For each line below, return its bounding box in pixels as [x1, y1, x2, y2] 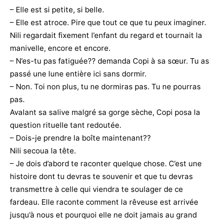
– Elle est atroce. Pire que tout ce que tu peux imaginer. [10, 17, 206, 27]
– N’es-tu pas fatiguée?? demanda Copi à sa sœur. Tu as [10, 56, 209, 66]
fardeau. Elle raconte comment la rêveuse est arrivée [10, 197, 198, 207]
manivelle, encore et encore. [10, 43, 110, 53]
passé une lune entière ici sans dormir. [10, 69, 147, 78]
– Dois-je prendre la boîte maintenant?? [10, 133, 151, 143]
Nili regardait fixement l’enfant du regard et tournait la [10, 30, 202, 40]
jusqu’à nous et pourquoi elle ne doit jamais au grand [10, 210, 197, 220]
